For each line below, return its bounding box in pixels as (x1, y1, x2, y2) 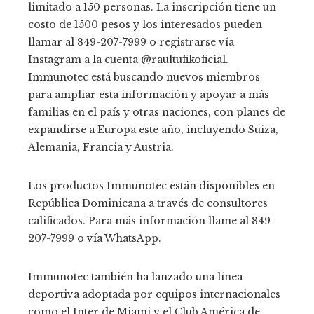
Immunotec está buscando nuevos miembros (28, 70, 260, 83)
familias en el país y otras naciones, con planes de (28, 105, 285, 118)
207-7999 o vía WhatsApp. (28, 231, 161, 245)
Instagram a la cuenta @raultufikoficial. (28, 53, 228, 66)
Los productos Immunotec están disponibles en (28, 179, 275, 192)
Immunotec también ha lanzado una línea (28, 270, 243, 283)
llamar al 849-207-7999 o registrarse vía (28, 35, 234, 48)
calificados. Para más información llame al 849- (28, 214, 275, 227)
